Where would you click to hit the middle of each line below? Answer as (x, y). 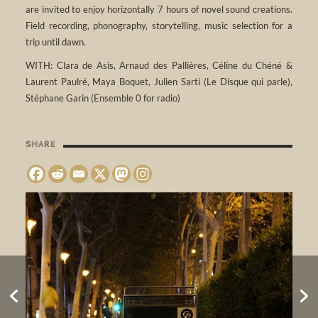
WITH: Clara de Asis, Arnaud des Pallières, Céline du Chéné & (159, 65)
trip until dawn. (55, 42)
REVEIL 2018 (54, 297)
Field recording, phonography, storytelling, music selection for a (159, 25)
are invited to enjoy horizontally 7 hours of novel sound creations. (159, 9)
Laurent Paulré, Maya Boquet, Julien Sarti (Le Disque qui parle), (159, 81)
